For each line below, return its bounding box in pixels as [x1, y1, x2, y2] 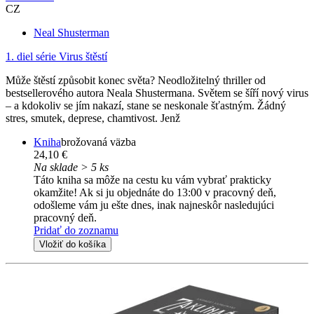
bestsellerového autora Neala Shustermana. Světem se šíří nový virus [6, 86, 308, 99]
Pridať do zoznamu [34, 224, 118, 236]
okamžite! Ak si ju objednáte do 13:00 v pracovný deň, [34, 186, 276, 198]
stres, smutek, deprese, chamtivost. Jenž [6, 111, 180, 124]
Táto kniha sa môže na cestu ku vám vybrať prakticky [34, 173, 271, 186]
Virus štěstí [56, 50, 107, 62]
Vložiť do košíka [39, 238, 106, 250]
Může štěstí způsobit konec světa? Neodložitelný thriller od [6, 74, 266, 86]
